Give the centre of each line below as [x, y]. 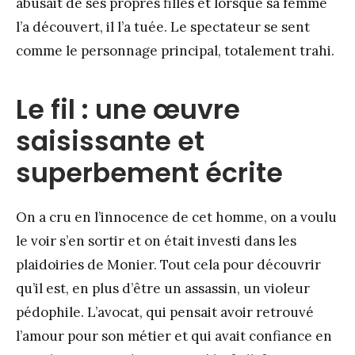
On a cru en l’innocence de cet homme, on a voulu [176, 218]
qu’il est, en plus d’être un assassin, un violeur [163, 289]
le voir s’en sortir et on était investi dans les [156, 241]
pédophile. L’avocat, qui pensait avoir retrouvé [165, 313]
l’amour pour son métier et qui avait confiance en [174, 336]
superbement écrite [149, 174]
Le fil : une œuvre [128, 110]
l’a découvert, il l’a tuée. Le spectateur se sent [163, 27]
